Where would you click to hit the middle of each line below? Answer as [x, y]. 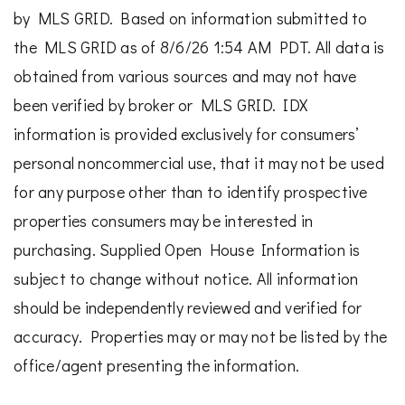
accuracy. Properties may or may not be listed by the [200, 337]
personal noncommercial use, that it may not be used [199, 163]
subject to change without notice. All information [186, 279]
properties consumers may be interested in [164, 221]
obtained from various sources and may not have [185, 76]
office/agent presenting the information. [156, 366]
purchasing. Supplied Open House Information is [187, 250]
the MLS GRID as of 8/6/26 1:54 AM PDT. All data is [199, 47]
